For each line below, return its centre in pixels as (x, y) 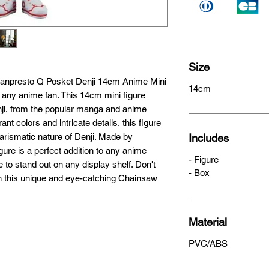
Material (208, 222)
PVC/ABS (208, 243)
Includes (209, 138)
